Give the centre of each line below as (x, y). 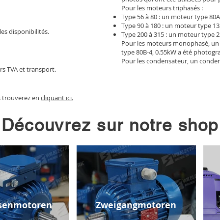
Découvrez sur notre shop (110, 125)
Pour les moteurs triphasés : (162, 8)
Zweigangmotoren (136, 205)
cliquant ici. (57, 98)
